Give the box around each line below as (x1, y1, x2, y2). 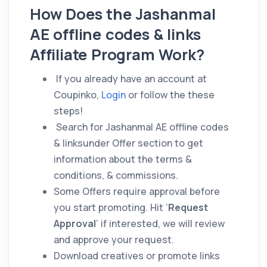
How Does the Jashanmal (30, 3, 216, 24)
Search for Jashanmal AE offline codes (54, 120, 229, 133)
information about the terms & (54, 152, 192, 166)
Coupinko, (54, 88, 101, 101)
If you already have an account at (54, 72, 207, 85)
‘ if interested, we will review (96, 216, 225, 230)
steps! (54, 104, 83, 117)
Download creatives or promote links (54, 249, 220, 262)
